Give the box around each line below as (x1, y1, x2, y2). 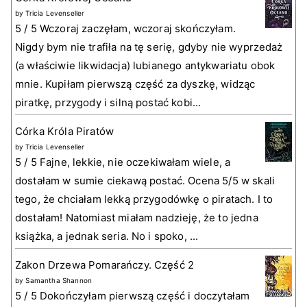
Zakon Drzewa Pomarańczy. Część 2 (15, 258, 195, 272)
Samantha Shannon (25, 276, 93, 285)
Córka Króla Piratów (15, 125, 114, 138)
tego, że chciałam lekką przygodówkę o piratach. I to (15, 193, 273, 206)
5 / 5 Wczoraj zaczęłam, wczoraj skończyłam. (15, 22, 236, 36)
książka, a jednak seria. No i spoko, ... (15, 230, 199, 243)
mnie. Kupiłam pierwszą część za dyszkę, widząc (15, 77, 256, 91)
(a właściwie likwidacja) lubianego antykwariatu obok (15, 59, 275, 73)
